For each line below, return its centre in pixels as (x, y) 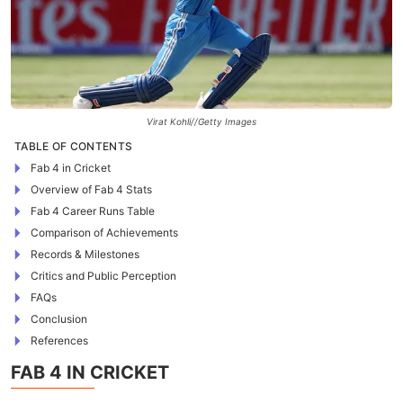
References (59, 340)
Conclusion (59, 319)
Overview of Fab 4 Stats (91, 189)
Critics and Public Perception (103, 276)
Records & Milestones (85, 254)
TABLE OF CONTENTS (74, 146)
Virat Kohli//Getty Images (201, 121)
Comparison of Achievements (104, 233)
